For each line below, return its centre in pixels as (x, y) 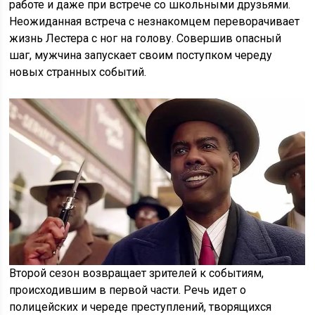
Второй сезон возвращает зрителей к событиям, (137, 274)
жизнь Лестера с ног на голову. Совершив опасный (146, 39)
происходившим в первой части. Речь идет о (128, 290)
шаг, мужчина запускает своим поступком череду (141, 56)
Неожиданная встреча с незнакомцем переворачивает (155, 22)
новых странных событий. (78, 72)
